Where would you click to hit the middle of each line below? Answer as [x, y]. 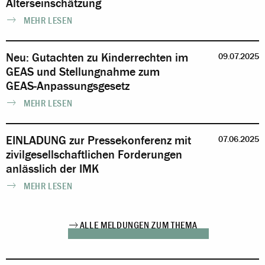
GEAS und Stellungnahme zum [83, 72]
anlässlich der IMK [52, 169]
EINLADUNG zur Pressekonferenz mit [98, 141]
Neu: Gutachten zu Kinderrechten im [97, 58]
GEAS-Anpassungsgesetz [68, 86]
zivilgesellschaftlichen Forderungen [94, 155]
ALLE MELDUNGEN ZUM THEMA [138, 226]
